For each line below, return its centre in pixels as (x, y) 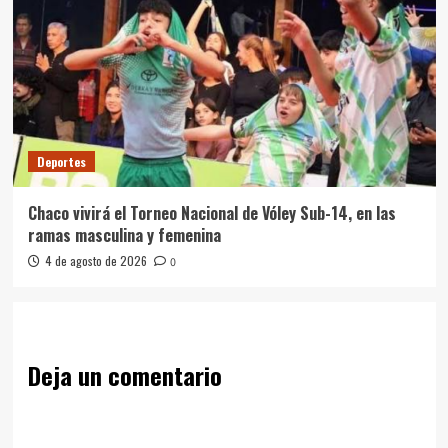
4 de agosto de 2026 (95, 261)
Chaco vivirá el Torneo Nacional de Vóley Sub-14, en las (211, 213)
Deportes (61, 162)
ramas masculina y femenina (124, 235)
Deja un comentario (124, 375)
